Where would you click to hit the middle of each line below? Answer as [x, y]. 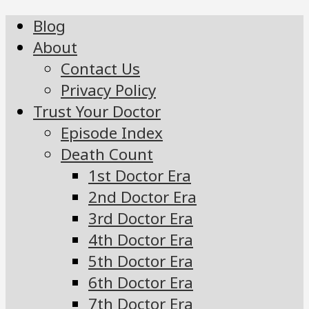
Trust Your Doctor [97, 112]
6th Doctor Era [141, 283]
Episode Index [112, 133]
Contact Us [100, 69]
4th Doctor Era [141, 240]
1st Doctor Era [140, 176]
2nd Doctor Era [142, 197]
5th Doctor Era [141, 261]
